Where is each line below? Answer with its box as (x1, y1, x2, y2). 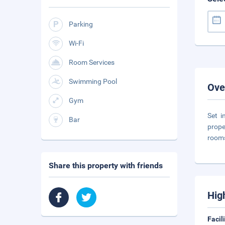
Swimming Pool (69, 77, 117, 85)
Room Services (69, 58, 115, 66)
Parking (69, 20, 93, 28)
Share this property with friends (49, 161, 163, 170)
